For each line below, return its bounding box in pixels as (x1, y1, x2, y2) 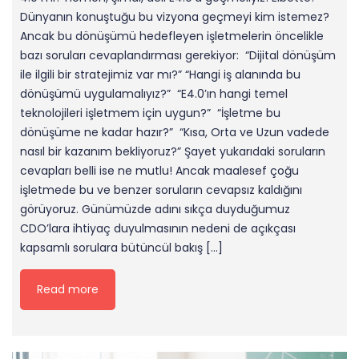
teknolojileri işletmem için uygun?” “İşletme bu (20, 105, 280, 122)
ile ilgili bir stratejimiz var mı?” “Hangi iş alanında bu (20, 67, 301, 83)
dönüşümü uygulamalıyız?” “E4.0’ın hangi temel (20, 86, 288, 103)
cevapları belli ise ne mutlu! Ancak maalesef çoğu (20, 163, 299, 179)
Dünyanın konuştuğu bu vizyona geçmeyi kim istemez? (20, 9, 329, 26)
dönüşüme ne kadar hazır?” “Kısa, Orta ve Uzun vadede (20, 124, 329, 141)
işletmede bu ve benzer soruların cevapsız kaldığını (20, 182, 302, 199)
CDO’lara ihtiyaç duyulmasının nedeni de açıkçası (20, 220, 296, 237)
